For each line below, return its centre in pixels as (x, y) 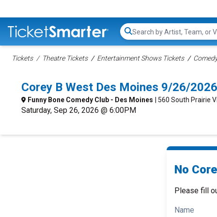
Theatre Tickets (65, 58)
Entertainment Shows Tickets (140, 58)
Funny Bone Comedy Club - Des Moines (90, 100)
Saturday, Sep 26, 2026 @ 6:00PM (79, 110)
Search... (146, 36)
